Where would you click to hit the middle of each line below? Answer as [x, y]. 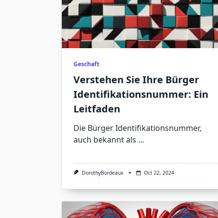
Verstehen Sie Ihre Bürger [136, 80]
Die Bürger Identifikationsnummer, [137, 128]
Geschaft [86, 64]
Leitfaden [97, 109]
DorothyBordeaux [102, 173]
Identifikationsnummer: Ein [141, 94]
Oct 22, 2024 [159, 173]
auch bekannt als [105, 140]
